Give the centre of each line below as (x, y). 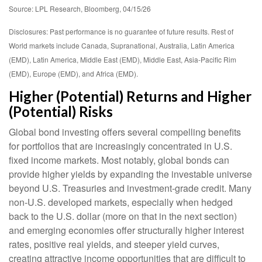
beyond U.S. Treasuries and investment (90, 188)
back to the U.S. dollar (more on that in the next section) (123, 216)
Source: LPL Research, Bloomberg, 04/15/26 (81, 8)
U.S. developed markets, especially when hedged (130, 202)
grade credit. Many (213, 188)
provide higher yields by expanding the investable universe (130, 174)
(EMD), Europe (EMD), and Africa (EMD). (74, 73)
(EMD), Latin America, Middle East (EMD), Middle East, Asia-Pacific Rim (123, 59)
